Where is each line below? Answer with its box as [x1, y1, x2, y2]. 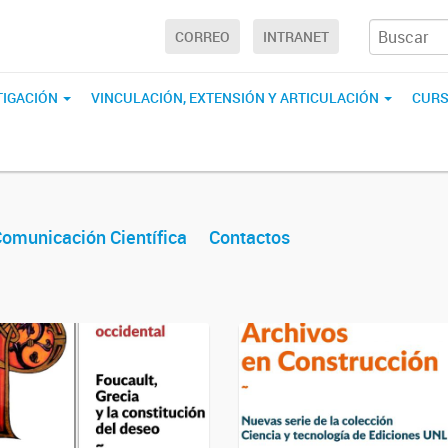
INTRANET [263, 27, 329, 47]
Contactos [209, 225, 290, 249]
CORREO [175, 27, 230, 47]
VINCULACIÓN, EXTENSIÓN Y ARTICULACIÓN [91, 88, 382, 107]
